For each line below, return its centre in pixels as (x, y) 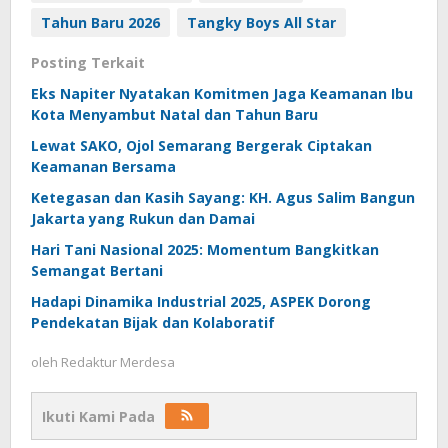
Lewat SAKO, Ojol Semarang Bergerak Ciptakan (201, 145)
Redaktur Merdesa (118, 361)
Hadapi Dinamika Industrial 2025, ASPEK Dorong (201, 301)
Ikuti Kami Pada (98, 416)
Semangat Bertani (97, 270)
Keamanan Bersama (103, 166)
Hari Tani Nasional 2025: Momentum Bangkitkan (205, 249)
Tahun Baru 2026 (100, 22)
